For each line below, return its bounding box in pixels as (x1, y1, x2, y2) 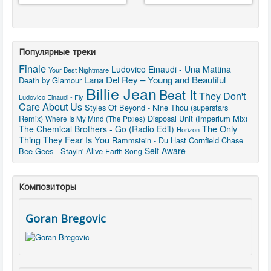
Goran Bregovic (25, 211, 106, 226)
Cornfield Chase (189, 134, 243, 146)
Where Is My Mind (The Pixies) (45, 113, 145, 124)
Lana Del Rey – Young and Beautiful (84, 73, 226, 87)
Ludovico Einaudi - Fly (19, 92, 83, 102)
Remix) (19, 113, 43, 125)
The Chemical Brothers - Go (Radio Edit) (19, 123, 174, 135)
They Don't (199, 89, 246, 103)
